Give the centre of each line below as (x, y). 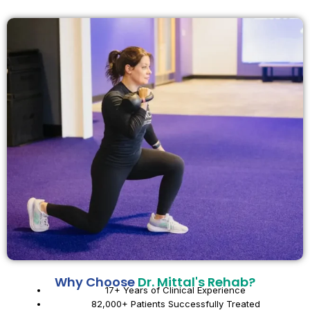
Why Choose (96, 282)
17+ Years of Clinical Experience (175, 290)
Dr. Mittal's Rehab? (197, 282)
